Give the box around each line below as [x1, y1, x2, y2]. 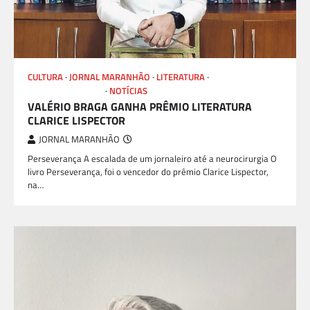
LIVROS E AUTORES [28, 84, 103, 98]
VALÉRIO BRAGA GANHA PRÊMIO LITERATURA [28, 98, 252, 116]
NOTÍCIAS [109, 84, 147, 98]
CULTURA [28, 71, 63, 84]
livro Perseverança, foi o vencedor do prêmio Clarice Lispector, [28, 165, 268, 179]
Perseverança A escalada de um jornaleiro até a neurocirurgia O [28, 152, 277, 166]
